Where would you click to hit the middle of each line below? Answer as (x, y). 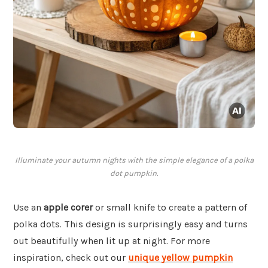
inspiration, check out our (71, 258)
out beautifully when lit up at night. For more (112, 241)
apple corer (68, 208)
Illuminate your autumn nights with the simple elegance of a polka (134, 160)
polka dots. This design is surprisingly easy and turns (130, 224)
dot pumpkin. (134, 173)
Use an (28, 208)
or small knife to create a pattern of (170, 208)
